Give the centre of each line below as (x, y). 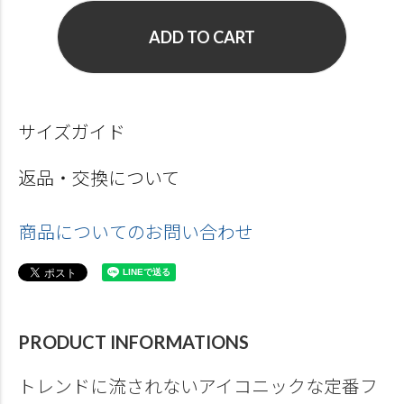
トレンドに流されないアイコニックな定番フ (198, 386)
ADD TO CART (202, 37)
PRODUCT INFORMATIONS (133, 342)
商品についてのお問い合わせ (136, 232)
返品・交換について (99, 178)
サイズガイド (72, 132)
